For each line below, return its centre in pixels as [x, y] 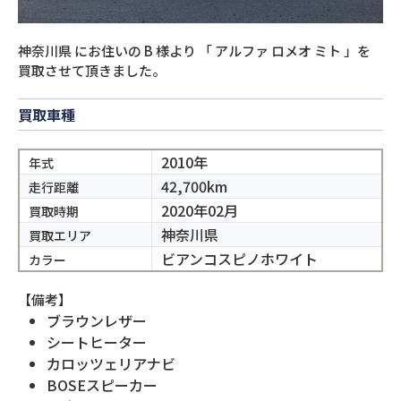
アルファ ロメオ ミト [278, 51]
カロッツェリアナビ [111, 363]
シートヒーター [97, 342]
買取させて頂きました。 [92, 70]
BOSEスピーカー [102, 385]
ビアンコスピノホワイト [239, 259]
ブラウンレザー [97, 320]
